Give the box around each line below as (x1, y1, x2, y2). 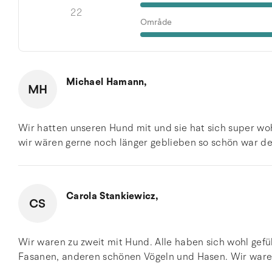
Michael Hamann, (66, 75, 147, 89)
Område (140, 16, 172, 28)
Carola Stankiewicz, (66, 189, 158, 203)
